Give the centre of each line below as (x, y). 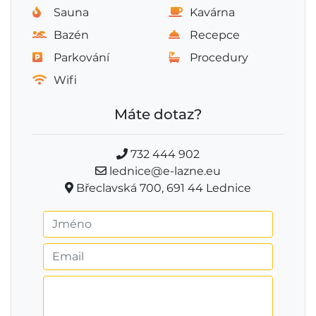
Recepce (215, 35)
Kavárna (212, 12)
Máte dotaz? (158, 114)
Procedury (219, 57)
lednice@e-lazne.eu (164, 171)
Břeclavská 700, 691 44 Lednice (162, 188)
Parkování (81, 57)
